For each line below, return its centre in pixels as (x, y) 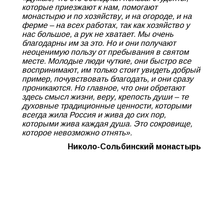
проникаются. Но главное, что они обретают (103, 88)
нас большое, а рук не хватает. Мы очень (98, 34)
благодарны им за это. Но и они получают (99, 43)
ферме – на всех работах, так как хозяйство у (106, 25)
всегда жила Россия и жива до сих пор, (94, 115)
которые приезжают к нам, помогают (90, 7)
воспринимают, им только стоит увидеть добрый (111, 70)
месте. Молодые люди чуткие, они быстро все (107, 61)
